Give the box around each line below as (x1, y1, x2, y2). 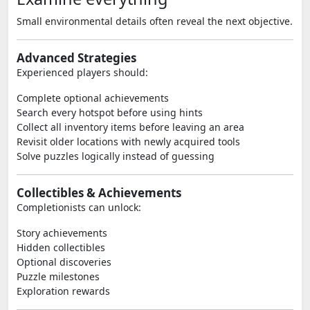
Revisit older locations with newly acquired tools (17, 135, 240, 148)
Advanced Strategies (17, 50, 136, 66)
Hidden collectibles (17, 241, 105, 254)
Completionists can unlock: (17, 201, 141, 214)
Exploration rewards (17, 284, 110, 298)
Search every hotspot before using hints (17, 106, 203, 119)
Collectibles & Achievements (17, 185, 181, 201)
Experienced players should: (17, 66, 148, 79)
